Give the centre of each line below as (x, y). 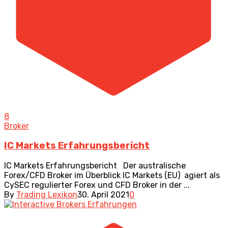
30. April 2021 (103, 195)
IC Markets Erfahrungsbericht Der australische (95, 166)
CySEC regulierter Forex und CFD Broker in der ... (97, 185)
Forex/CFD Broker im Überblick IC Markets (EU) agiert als (112, 176)
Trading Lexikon (47, 195)
